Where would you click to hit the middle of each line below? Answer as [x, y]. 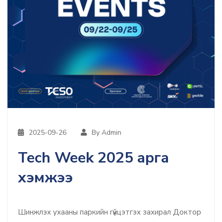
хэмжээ [45, 177]
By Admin [107, 132]
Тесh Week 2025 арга [93, 158]
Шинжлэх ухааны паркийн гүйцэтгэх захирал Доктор [110, 212]
